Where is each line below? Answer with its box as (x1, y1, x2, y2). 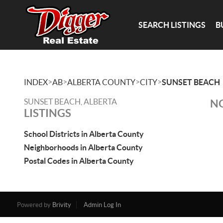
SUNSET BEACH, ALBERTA (24, 97, 117, 106)
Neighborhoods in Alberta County (24, 143, 143, 152)
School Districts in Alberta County (24, 129, 144, 138)
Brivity (52, 201, 71, 209)
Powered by (16, 201, 52, 209)
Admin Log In (83, 201, 121, 209)
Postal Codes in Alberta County (24, 156, 134, 165)
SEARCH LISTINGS (138, 20, 206, 29)
